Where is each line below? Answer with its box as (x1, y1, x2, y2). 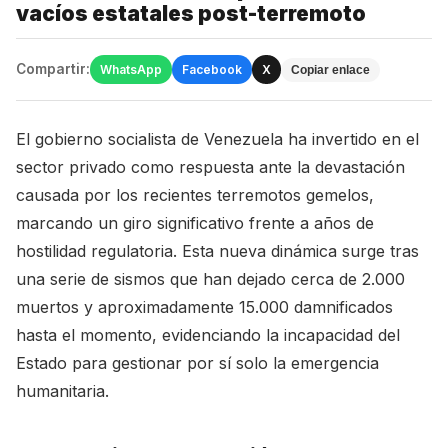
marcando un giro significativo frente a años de (16, 213, 374, 233)
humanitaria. (16, 381, 109, 401)
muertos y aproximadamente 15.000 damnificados (16, 297, 393, 317)
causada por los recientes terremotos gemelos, (16, 185, 374, 205)
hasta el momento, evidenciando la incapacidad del (16, 325, 400, 345)
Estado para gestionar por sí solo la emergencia (16, 353, 379, 373)
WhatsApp (100, 62, 162, 77)
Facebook (182, 62, 242, 77)
